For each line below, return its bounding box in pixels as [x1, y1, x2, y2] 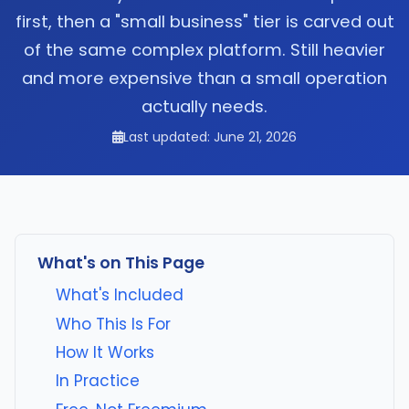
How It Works [56, 341, 154, 363]
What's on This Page [37, 252, 204, 275]
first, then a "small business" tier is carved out [15, 10, 394, 34]
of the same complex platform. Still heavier [24, 38, 385, 62]
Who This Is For [56, 312, 171, 335]
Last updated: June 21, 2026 [123, 128, 297, 147]
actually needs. [142, 95, 267, 119]
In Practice [56, 370, 140, 393]
